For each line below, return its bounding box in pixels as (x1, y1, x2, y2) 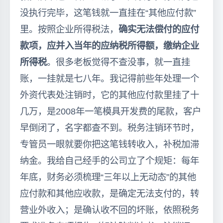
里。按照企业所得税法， (20, 23, 118, 34)
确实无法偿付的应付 (118, 23, 199, 34)
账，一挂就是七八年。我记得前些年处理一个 (20, 73, 199, 84)
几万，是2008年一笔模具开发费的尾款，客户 (20, 106, 201, 116)
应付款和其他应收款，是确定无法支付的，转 (20, 188, 199, 199)
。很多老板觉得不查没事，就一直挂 (47, 56, 190, 67)
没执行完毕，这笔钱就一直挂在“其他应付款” (20, 7, 196, 18)
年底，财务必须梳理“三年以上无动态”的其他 (20, 171, 196, 182)
